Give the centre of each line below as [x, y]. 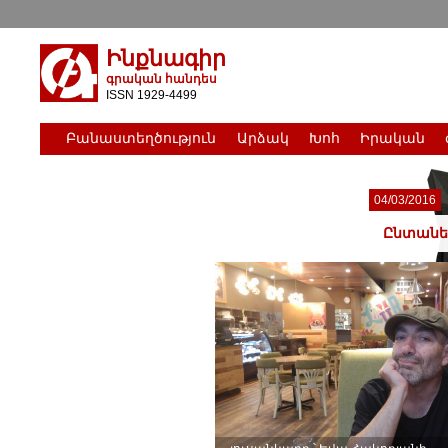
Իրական [392, 138]
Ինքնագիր [166, 58]
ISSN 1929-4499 [152, 94]
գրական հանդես [162, 78]
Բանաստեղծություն [141, 138]
